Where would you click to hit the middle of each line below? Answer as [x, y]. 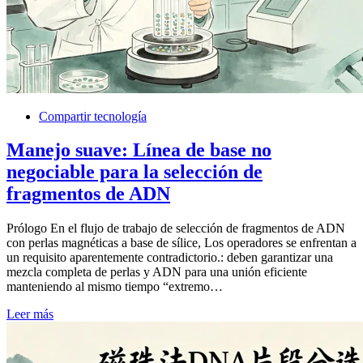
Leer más [30, 314]
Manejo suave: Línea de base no [139, 150]
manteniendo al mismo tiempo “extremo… [115, 287]
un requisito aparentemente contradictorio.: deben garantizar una [170, 258]
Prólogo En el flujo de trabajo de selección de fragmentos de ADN [176, 228]
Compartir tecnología [93, 116]
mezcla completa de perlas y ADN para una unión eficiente [157, 272]
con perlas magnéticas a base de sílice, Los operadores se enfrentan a [181, 243]
